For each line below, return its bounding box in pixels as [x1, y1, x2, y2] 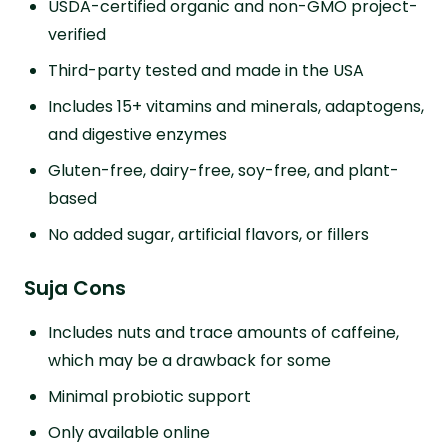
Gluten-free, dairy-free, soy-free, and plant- [48, 158, 399, 182]
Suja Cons [24, 273, 126, 302]
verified [48, 22, 106, 46]
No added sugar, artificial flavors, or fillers [48, 222, 369, 246]
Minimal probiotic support [48, 384, 251, 408]
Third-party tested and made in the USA [48, 58, 364, 82]
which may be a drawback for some [48, 348, 331, 372]
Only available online [48, 420, 210, 444]
